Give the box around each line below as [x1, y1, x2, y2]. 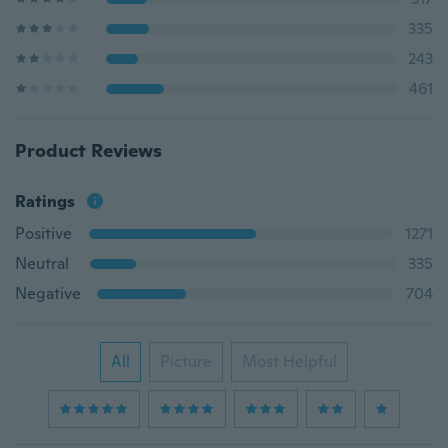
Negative [15, 283, 81, 304]
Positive [15, 223, 72, 244]
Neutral [15, 253, 69, 274]
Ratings [15, 191, 75, 212]
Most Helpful [242, 351, 337, 372]
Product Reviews [15, 139, 162, 162]
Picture [160, 351, 212, 372]
